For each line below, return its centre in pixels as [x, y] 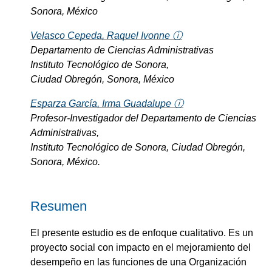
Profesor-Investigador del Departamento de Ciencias [143, 118]
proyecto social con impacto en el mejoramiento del [141, 247]
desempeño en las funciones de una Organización [138, 262]
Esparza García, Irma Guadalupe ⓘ [107, 103]
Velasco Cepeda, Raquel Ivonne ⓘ [106, 35]
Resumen [59, 206]
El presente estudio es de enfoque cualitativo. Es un [142, 233]
